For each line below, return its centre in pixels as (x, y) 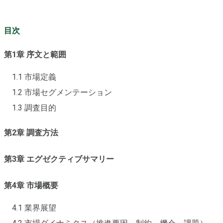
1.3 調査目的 (34, 108)
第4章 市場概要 (31, 186)
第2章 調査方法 (31, 133)
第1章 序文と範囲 (35, 55)
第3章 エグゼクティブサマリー (59, 159)
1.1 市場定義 (34, 77)
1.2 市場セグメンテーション (62, 93)
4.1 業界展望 (34, 208)
